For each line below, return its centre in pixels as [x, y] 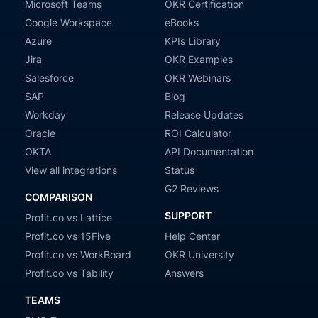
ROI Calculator [198, 133]
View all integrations [71, 170]
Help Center [192, 236]
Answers [184, 273]
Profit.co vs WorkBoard [78, 254]
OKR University [199, 254]
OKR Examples [199, 59]
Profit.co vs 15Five [68, 236]
